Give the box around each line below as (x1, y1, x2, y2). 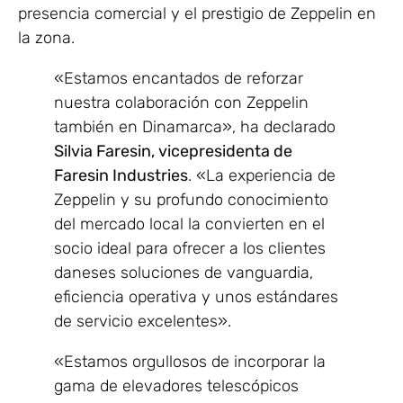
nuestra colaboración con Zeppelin (54, 92, 309, 112)
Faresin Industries (54, 165, 188, 185)
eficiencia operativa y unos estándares (54, 286, 338, 307)
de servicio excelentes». (54, 310, 231, 331)
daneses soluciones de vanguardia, (54, 262, 313, 282)
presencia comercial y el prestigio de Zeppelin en (18, 3, 376, 23)
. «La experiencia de (188, 165, 336, 185)
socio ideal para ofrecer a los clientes (54, 237, 326, 258)
